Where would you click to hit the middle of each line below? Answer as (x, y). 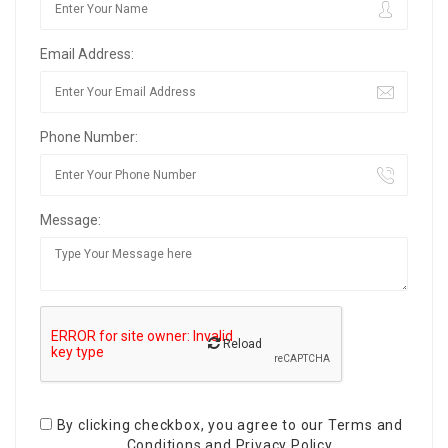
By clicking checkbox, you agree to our (192, 425)
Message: (70, 220)
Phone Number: (89, 137)
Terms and (365, 425)
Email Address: (87, 54)
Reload (241, 344)
